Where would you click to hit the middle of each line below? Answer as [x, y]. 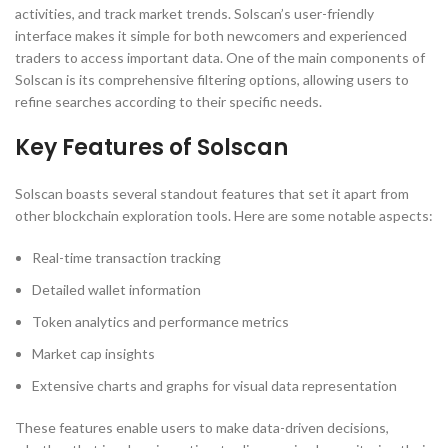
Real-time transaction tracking [126, 257]
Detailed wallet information [116, 289]
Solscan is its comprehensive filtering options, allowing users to [212, 79]
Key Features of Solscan [151, 147]
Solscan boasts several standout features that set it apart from [212, 193]
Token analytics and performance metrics [160, 321]
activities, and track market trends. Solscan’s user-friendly [194, 13]
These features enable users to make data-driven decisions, [202, 427]
